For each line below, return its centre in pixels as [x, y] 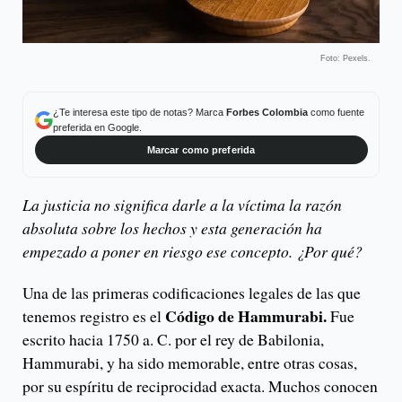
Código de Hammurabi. [246, 316]
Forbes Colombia [267, 112]
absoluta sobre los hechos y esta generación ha [172, 228]
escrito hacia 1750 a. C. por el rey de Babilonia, [173, 340]
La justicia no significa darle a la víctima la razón [182, 205]
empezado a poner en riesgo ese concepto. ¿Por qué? [192, 252]
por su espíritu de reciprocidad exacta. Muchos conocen [200, 386]
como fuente [336, 112]
